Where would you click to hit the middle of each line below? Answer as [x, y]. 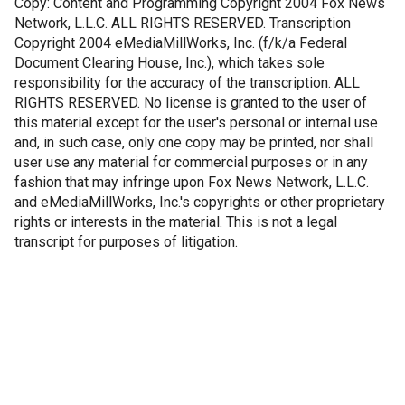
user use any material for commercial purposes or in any [191, 162]
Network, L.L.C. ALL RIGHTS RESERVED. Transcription [183, 23]
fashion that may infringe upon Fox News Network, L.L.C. [192, 182]
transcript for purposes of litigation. [126, 242]
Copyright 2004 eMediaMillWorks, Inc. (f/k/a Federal [181, 43]
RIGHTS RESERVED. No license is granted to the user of [191, 103]
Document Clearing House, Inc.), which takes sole [170, 63]
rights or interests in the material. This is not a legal [176, 222]
